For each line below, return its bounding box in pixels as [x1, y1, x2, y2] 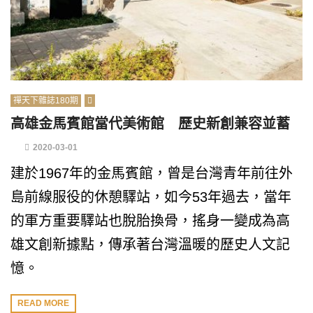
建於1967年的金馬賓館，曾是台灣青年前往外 [10, 166, 293, 181]
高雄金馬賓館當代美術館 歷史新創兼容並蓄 [10, 116, 290, 131]
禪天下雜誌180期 [13, 96, 78, 105]
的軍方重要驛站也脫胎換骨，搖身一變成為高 [10, 213, 290, 228]
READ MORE [17, 298, 69, 309]
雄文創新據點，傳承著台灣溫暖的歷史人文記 [10, 237, 290, 252]
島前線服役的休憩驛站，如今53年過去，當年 [10, 189, 291, 205]
